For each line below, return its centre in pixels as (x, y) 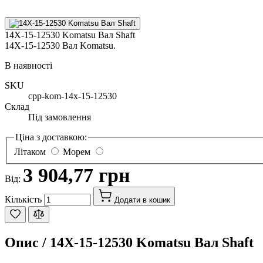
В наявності (28, 65)
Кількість (23, 200)
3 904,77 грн (77, 176)
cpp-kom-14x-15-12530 (73, 96)
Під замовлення (60, 117)
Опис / (27, 243)
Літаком (30, 152)
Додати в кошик (142, 200)
